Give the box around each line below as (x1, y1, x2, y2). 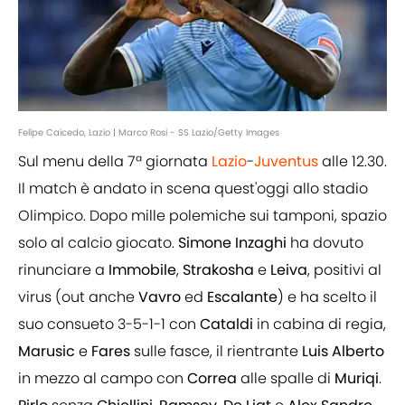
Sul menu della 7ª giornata (18, 151, 212, 173)
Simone (178, 232, 231, 254)
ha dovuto (287, 232, 363, 254)
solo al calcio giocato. (18, 232, 178, 254)
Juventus (254, 151, 318, 173)
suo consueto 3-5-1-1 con (18, 314, 200, 335)
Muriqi (334, 368, 379, 390)
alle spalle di (237, 368, 334, 390)
